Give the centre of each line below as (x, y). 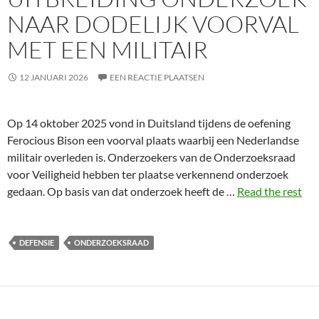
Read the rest (270, 191)
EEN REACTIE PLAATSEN (157, 77)
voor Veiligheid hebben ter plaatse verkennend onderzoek (148, 174)
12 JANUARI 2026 (54, 77)
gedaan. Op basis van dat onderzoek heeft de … (122, 191)
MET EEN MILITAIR (108, 49)
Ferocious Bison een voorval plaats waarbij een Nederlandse (153, 140)
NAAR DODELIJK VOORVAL (153, 24)
